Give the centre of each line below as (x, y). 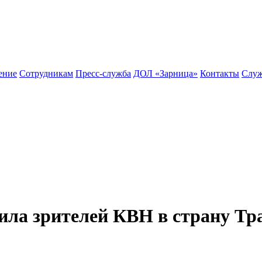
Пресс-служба (103, 73)
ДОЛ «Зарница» (166, 73)
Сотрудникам (46, 73)
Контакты (220, 73)
